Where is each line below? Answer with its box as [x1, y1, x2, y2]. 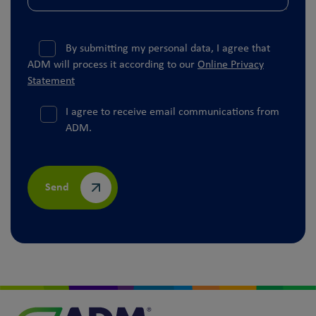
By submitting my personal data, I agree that [62, 42, 270, 54]
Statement [28, 75, 75, 87]
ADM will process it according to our [28, 59, 197, 71]
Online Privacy [197, 59, 264, 71]
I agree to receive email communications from [65, 106, 279, 118]
